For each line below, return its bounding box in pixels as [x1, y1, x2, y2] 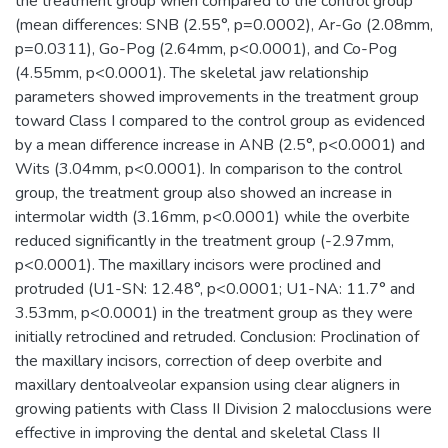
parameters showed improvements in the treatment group [15, 86, 419, 108]
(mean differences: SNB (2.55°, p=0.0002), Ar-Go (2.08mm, [15, 14, 433, 36]
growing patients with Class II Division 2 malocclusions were [15, 398, 432, 420]
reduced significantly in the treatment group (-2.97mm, [15, 230, 394, 252]
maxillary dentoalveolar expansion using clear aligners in [15, 374, 400, 396]
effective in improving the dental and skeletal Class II [15, 422, 380, 444]
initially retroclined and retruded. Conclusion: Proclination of [15, 326, 419, 348]
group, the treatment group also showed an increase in [15, 182, 392, 204]
